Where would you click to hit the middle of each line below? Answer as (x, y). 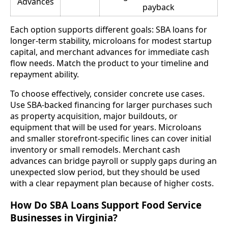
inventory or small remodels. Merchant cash (95, 150)
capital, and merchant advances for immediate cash (110, 52)
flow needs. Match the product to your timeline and (109, 63)
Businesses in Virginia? (64, 218)
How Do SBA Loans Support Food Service (106, 205)
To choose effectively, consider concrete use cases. (107, 94)
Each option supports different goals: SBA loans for (109, 30)
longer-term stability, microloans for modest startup (111, 41)
